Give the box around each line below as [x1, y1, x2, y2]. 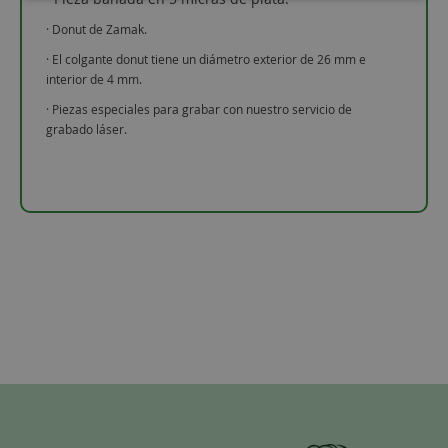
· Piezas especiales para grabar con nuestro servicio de [46, 100, 353, 117]
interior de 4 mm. [46, 70, 143, 87]
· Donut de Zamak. [46, 20, 148, 37]
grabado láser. [46, 120, 128, 137]
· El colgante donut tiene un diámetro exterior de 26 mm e [46, 50, 367, 67]
